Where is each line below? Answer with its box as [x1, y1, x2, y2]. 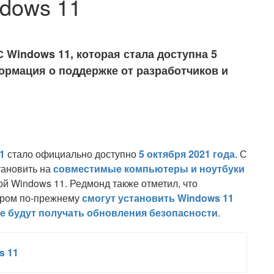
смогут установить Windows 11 [82, 191, 234, 205]
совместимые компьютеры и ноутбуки [53, 161, 245, 176]
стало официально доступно [5, 147, 139, 161]
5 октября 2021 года [139, 147, 235, 161]
